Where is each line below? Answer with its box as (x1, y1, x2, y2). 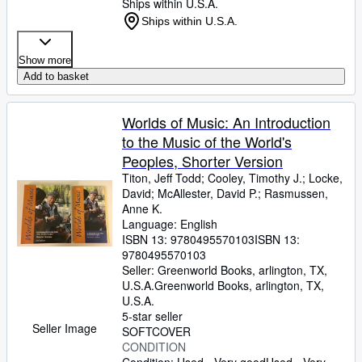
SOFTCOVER (122, 323, 191, 339)
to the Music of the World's (122, 131, 292, 152)
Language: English (122, 216, 217, 232)
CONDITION (122, 339, 186, 355)
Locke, (309, 170, 343, 186)
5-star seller (122, 308, 183, 324)
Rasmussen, (264, 185, 328, 201)
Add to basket (23, 70, 89, 82)
